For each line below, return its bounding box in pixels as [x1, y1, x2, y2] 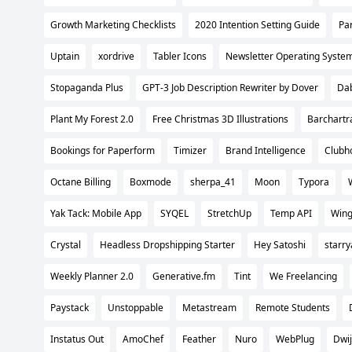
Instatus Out [50, 332, 104, 346]
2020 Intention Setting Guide [195, 17, 320, 31]
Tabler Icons [153, 49, 207, 63]
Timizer [174, 143, 207, 157]
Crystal [50, 237, 81, 251]
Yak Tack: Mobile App [50, 206, 141, 220]
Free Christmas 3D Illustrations [152, 112, 288, 126]
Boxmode [130, 174, 171, 189]
